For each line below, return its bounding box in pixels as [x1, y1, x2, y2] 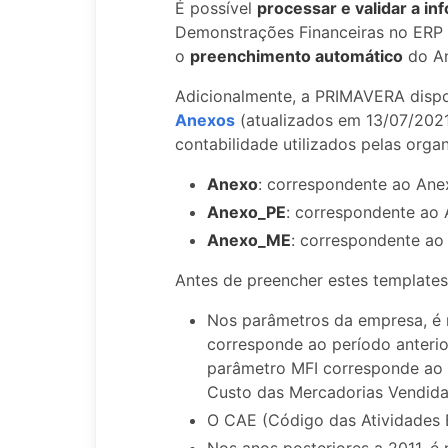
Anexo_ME [207, 229, 291, 250]
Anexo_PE [207, 201, 286, 222]
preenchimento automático [190, 45, 403, 66]
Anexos [175, 109, 235, 130]
